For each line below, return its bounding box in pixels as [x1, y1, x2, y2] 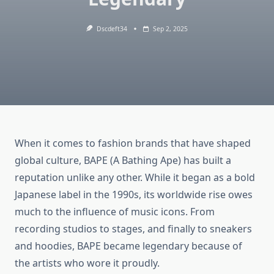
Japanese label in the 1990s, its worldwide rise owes [15, 188, 253, 202]
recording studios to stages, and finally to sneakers [15, 222, 252, 236]
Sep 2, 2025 [152, 24, 188, 33]
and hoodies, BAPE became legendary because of [15, 239, 242, 253]
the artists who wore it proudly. [15, 256, 160, 270]
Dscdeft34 [96, 24, 127, 33]
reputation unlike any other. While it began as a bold [15, 171, 255, 185]
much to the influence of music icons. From [15, 205, 215, 219]
